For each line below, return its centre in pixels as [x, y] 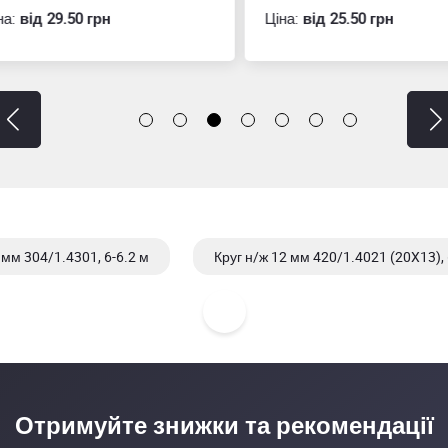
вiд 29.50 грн [50, 18]
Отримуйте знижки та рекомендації [224, 425]
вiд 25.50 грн [333, 18]
